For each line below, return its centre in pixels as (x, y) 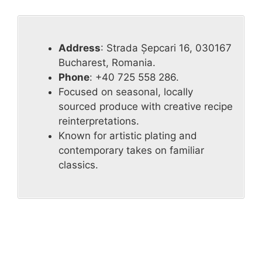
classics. (78, 165)
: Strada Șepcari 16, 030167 (166, 48)
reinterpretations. (99, 121)
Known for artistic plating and (128, 136)
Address (80, 48)
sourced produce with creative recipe (146, 107)
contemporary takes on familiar (131, 151)
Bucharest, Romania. (107, 63)
